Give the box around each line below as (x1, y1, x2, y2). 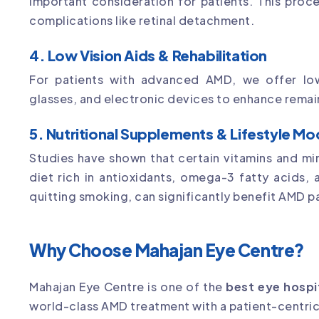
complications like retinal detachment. (29, 12, 254, 28)
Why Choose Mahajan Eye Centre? (29, 239, 304, 261)
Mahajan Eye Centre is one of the (29, 278, 226, 294)
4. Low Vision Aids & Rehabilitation (29, 46, 267, 64)
